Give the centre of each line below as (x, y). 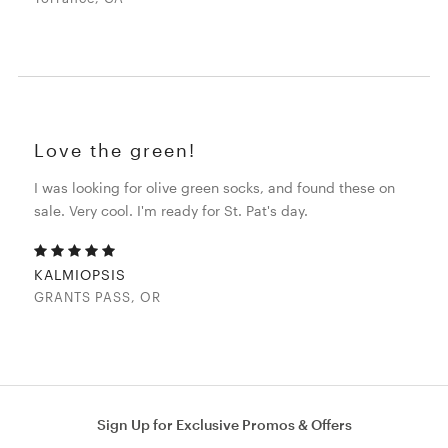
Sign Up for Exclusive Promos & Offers (224, 425)
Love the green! (115, 150)
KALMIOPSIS (80, 275)
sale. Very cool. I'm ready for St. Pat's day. (171, 211)
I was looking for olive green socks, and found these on (215, 188)
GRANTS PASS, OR (98, 297)
